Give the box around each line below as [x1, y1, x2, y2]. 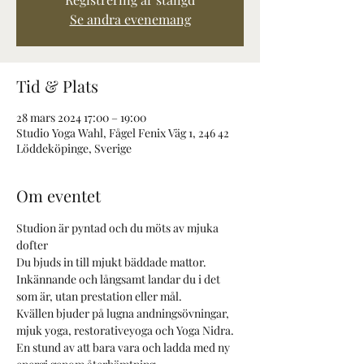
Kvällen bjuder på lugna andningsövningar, [16, 305, 232, 321]
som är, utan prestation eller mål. [16, 288, 182, 304]
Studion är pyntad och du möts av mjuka [16, 220, 221, 236]
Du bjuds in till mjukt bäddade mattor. [16, 254, 206, 270]
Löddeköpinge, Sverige [16, 141, 132, 156]
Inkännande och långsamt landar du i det [16, 271, 223, 287]
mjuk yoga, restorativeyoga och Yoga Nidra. [16, 323, 234, 338]
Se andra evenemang [69, 11, 191, 28]
